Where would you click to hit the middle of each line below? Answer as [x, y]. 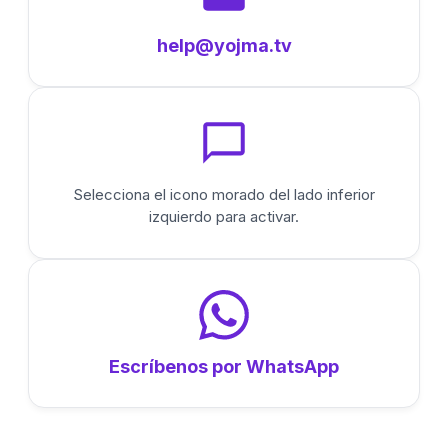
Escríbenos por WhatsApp [224, 366]
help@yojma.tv [224, 45]
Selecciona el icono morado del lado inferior [224, 194]
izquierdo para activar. [224, 216]
